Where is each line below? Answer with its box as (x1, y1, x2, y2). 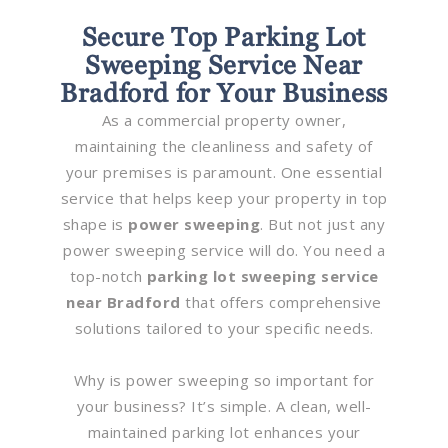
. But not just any (260, 213, 386, 234)
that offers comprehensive (180, 291, 382, 312)
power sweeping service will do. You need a (63, 239, 385, 260)
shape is (62, 213, 129, 234)
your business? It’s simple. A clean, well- (76, 395, 372, 416)
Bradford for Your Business (60, 77, 388, 108)
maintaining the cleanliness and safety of (75, 135, 373, 156)
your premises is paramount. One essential (65, 161, 383, 182)
